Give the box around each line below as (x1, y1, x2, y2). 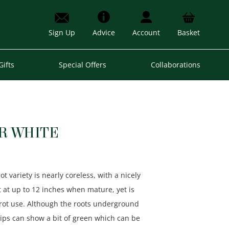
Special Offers (58, 59, 106, 70)
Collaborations (150, 59, 200, 70)
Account (132, 28, 160, 38)
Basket (177, 28, 200, 38)
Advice (92, 28, 115, 38)
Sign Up (48, 28, 75, 38)
